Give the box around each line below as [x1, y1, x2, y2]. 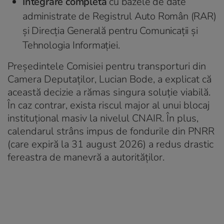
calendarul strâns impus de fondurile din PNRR [7, 124, 214, 138]
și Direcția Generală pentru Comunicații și [22, 23, 198, 37]
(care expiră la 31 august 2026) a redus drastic [7, 137, 213, 151]
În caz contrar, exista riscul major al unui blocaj [7, 98, 210, 112]
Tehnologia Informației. [22, 38, 120, 52]
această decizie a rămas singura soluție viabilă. [7, 85, 210, 99]
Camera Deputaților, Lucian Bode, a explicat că [7, 72, 211, 86]
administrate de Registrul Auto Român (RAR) [22, 9, 216, 23]
